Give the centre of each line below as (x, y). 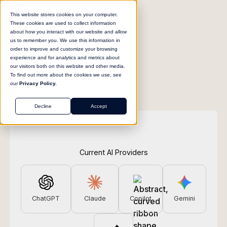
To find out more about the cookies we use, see (66, 75)
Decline (43, 106)
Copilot (141, 199)
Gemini (184, 199)
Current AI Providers (113, 152)
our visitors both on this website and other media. (68, 66)
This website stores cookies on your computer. (64, 14)
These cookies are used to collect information (63, 23)
